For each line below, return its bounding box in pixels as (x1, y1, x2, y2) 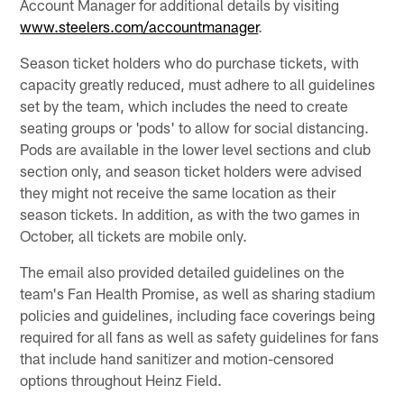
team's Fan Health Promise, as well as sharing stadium (20, 283, 376, 302)
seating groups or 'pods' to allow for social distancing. (20, 117, 370, 136)
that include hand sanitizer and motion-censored (20, 348, 335, 367)
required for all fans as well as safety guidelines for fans (20, 326, 380, 345)
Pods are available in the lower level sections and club (20, 139, 372, 158)
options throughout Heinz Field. (20, 370, 223, 389)
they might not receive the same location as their (20, 182, 336, 201)
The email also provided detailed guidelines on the (20, 262, 345, 280)
